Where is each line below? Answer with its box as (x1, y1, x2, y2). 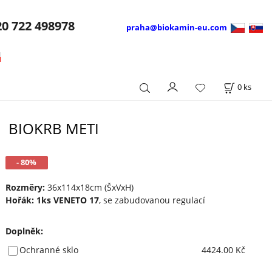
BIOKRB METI (8, 119, 99, 138)
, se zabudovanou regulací (98, 194, 205, 206)
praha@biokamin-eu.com (126, 22, 229, 33)
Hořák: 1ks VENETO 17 (5, 194, 99, 206)
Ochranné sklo (19, 243, 78, 256)
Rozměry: (5, 182, 45, 193)
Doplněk (5, 225, 41, 237)
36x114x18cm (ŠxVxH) (44, 182, 134, 193)
